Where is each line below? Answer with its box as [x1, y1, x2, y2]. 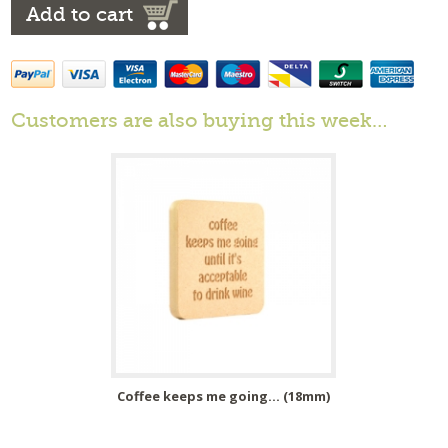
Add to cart [26, 3, 134, 27]
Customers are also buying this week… [11, 109, 388, 133]
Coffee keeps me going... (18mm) [117, 387, 331, 406]
